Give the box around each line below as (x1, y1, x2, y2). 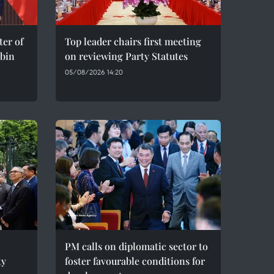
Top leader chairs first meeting (65, 35, 201, 48)
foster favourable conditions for (65, 254, 205, 267)
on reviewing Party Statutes (65, 50, 188, 62)
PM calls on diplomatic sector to (65, 240, 208, 253)
